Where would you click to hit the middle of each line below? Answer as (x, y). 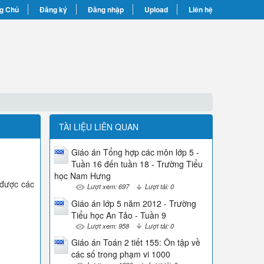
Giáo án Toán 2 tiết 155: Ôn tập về (136, 242)
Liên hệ (201, 9)
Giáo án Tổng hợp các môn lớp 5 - (135, 152)
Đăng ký (53, 9)
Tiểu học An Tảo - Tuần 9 (118, 215)
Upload (156, 9)
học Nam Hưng (82, 176)
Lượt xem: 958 (108, 225)
